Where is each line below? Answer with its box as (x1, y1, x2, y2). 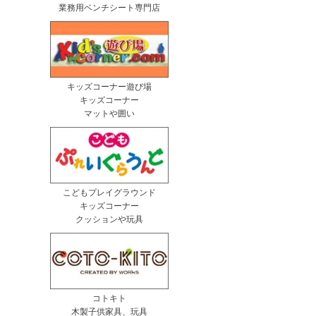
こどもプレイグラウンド (63, 186, 156, 199)
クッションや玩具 (75, 212, 143, 226)
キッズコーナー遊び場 (67, 80, 152, 93)
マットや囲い (84, 107, 135, 120)
